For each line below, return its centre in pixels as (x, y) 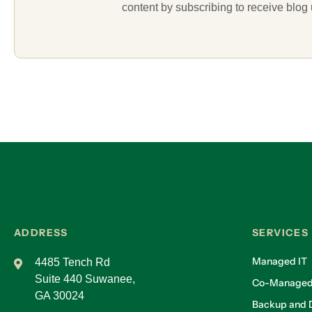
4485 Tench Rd (72, 263)
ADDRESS (41, 233)
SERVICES (281, 233)
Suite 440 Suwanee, (85, 279)
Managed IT (280, 262)
